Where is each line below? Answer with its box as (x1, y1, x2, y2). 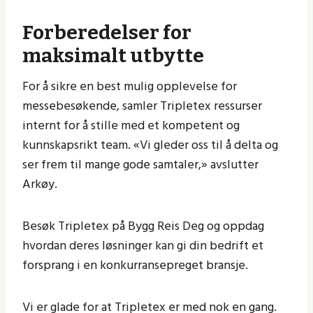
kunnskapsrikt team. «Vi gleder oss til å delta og (22, 135, 278, 156)
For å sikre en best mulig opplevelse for (22, 76, 237, 97)
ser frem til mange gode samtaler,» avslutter (22, 154, 259, 175)
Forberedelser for (22, 21, 191, 45)
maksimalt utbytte (22, 44, 208, 68)
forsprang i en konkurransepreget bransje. (22, 255, 251, 276)
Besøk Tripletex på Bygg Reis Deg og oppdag (22, 216, 264, 237)
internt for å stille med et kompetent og (22, 115, 240, 136)
